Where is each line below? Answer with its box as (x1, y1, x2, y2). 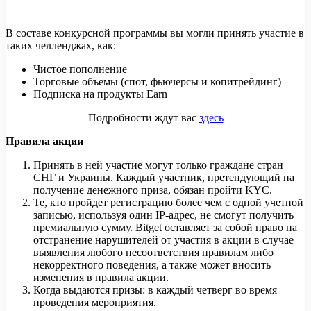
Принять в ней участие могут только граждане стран (33, 158, 283, 171)
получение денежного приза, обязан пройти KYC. (33, 183, 272, 196)
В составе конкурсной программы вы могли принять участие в (6, 26, 304, 39)
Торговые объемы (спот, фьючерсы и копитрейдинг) (33, 75, 281, 87)
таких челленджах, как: (6, 39, 116, 51)
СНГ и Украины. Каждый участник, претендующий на (33, 171, 294, 183)
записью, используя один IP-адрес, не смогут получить (33, 208, 294, 221)
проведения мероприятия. (33, 296, 156, 308)
